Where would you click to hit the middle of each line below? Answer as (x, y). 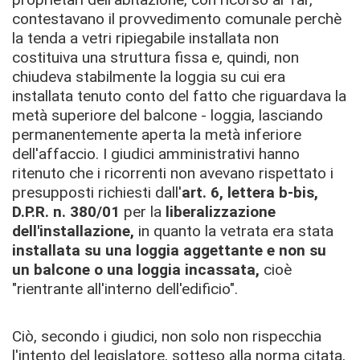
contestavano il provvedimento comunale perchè (177, 18)
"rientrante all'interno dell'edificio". (125, 288)
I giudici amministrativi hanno (201, 153)
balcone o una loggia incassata (145, 269)
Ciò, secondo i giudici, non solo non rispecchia (167, 336)
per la (145, 211)
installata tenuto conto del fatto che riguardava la (179, 96)
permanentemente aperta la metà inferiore (157, 134)
